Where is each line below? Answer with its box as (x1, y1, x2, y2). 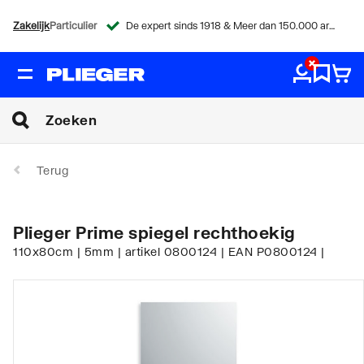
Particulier (50, 19, 97, 32)
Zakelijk (13, 19, 50, 32)
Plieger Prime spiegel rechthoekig (13, 222, 296, 242)
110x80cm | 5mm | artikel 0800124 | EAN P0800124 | (13, 244, 325, 258)
